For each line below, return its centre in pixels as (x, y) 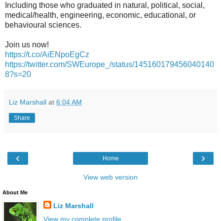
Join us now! (27, 44)
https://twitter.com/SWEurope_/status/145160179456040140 (110, 64)
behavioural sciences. (43, 25)
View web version (110, 177)
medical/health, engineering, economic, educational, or (100, 15)
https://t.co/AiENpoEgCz (47, 54)
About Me (15, 192)
